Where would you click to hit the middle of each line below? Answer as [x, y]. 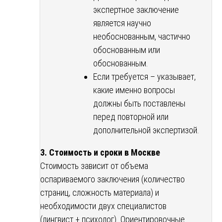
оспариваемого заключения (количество [112, 179]
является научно [122, 23]
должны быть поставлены [139, 103]
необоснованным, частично [142, 36]
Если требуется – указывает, [144, 76]
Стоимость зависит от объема [94, 166]
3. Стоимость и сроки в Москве [100, 152]
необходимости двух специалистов [103, 206]
